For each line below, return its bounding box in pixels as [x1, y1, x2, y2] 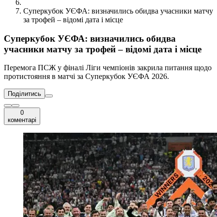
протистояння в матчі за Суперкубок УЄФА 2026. [4, 72, 169, 81]
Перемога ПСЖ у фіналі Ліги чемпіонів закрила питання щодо [4, 63, 212, 72]
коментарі [8, 116, 36, 124]
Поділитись [8, 90, 41, 98]
